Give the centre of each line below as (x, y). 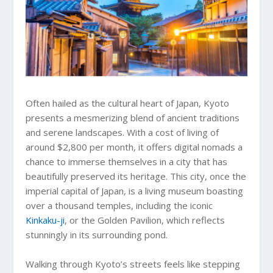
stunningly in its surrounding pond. (97, 235)
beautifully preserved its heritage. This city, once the (136, 176)
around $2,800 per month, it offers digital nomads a (134, 147)
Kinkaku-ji (45, 220)
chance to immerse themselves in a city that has (127, 162)
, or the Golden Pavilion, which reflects (145, 220)
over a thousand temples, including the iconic (119, 206)
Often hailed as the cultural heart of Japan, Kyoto (128, 103)
